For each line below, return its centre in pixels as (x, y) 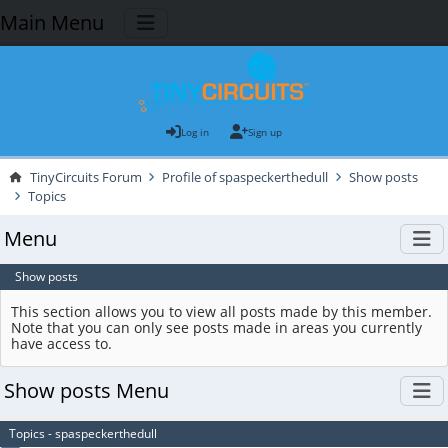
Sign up (264, 132)
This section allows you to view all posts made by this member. (222, 311)
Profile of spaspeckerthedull (245, 177)
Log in (195, 132)
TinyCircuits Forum (85, 177)
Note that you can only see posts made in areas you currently (217, 327)
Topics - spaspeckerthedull (82, 434)
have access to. (62, 343)
